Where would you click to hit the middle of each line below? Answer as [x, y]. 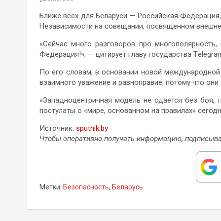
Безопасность [86, 187]
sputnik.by [92, 128]
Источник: [58, 128]
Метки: [51, 187]
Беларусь [128, 187]
